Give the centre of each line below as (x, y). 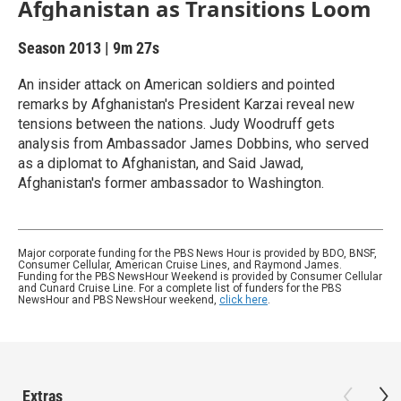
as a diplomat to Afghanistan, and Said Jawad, (161, 163)
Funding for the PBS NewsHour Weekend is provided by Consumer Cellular (200, 277)
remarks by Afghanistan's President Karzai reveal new (186, 104)
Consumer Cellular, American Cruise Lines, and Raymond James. (180, 265)
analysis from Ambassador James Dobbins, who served (193, 144)
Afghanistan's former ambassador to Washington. (171, 183)
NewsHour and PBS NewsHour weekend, (119, 300)
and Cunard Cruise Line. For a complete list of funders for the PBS (179, 288)
